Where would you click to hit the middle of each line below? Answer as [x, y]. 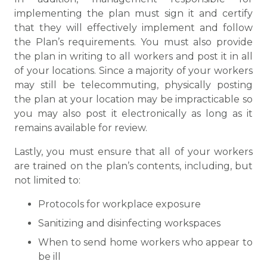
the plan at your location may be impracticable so [133, 99]
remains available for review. [81, 128]
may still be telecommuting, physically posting [133, 85]
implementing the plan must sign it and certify [133, 13]
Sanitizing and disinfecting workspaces [129, 223]
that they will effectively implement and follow [133, 28]
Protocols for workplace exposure [119, 204]
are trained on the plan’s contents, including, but [133, 166]
